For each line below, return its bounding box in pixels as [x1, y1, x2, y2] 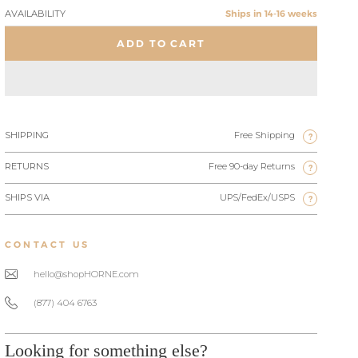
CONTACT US [5, 239, 90, 250]
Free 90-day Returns [209, 161, 296, 172]
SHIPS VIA [5, 192, 50, 203]
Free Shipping [234, 129, 296, 141]
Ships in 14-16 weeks [225, 7, 318, 19]
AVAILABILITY [5, 7, 66, 19]
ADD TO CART [117, 37, 206, 50]
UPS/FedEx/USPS [220, 192, 296, 203]
